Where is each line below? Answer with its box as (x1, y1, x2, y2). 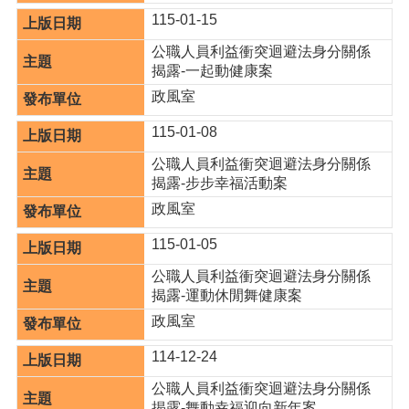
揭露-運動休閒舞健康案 (152, 288, 303, 303)
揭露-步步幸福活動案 (152, 175, 288, 191)
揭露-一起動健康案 (152, 63, 274, 79)
